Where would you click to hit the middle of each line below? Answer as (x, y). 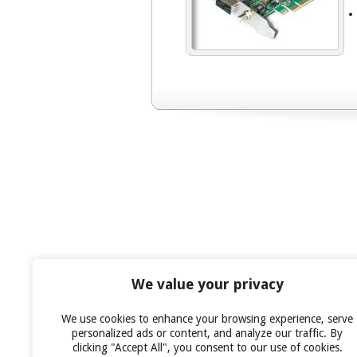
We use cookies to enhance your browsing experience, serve (207, 319)
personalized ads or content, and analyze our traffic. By (207, 333)
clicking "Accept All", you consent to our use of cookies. (207, 347)
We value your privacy (207, 284)
